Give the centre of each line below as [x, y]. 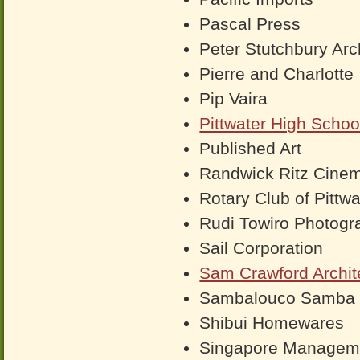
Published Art [251, 148]
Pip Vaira [234, 98]
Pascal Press [250, 24]
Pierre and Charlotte [277, 74]
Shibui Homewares [272, 323]
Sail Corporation [262, 248]
